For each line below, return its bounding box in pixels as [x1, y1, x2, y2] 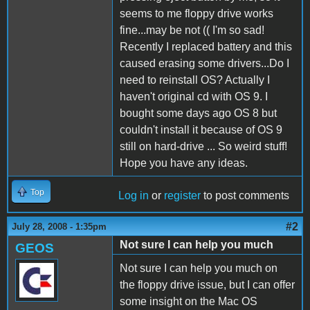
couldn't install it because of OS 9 [120, 123, 282, 136]
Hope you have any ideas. [120, 156, 248, 169]
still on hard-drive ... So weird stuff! [120, 140, 287, 152]
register [164, 189, 201, 201]
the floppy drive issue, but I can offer [120, 278, 295, 291]
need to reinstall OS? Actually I [120, 73, 270, 86]
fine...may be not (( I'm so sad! [120, 24, 264, 36]
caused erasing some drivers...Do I [120, 57, 289, 69]
